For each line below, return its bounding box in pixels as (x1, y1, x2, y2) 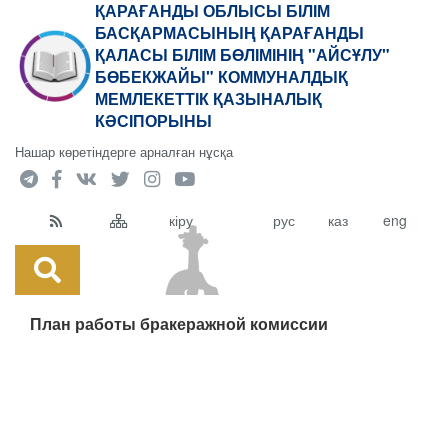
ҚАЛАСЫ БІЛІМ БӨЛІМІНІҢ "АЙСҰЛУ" (95, 43, 390, 66)
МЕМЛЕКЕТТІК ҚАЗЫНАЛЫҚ (95, 87, 322, 110)
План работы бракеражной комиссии (30, 312, 328, 335)
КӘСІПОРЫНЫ (95, 109, 212, 132)
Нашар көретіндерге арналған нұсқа (15, 142, 233, 161)
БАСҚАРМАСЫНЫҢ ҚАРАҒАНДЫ (95, 21, 364, 44)
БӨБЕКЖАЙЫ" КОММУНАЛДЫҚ (95, 65, 348, 88)
